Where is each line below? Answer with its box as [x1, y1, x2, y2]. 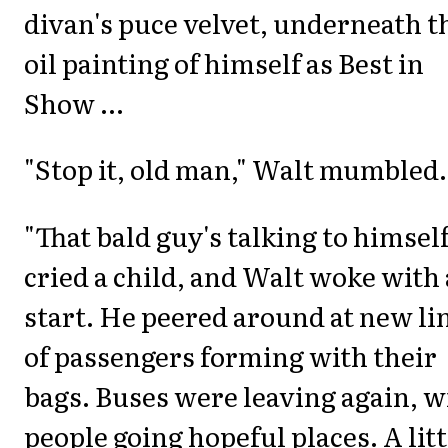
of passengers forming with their [24, 335, 437, 375]
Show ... [24, 83, 124, 122]
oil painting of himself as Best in [24, 43, 424, 82]
